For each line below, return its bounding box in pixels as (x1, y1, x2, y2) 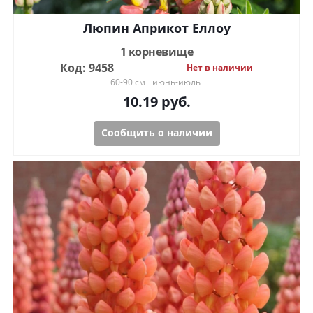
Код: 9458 (59, 60, 114, 76)
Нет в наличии (187, 61, 254, 74)
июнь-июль (152, 76, 201, 89)
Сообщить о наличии (101, 126, 212, 140)
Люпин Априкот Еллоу (82, 20, 231, 37)
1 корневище (119, 44, 194, 60)
